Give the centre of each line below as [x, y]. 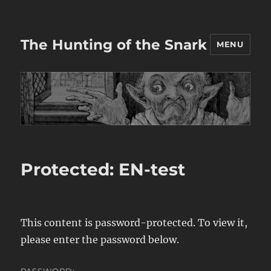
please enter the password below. [100, 240]
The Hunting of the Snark [114, 44]
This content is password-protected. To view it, [134, 223]
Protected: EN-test [103, 170]
